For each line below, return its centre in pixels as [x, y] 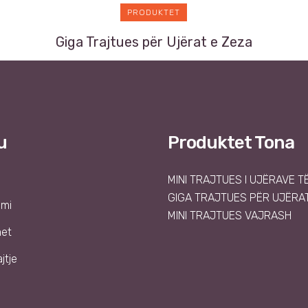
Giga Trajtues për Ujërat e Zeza [154, 42]
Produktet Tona [231, 143]
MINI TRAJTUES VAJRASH [230, 216]
